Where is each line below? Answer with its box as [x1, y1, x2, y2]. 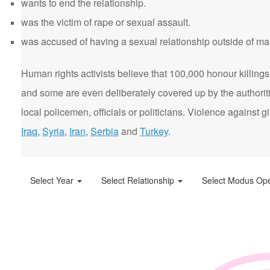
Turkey [140, 124, 168, 138]
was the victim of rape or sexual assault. [21, 15, 190, 29]
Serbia [90, 124, 119, 138]
